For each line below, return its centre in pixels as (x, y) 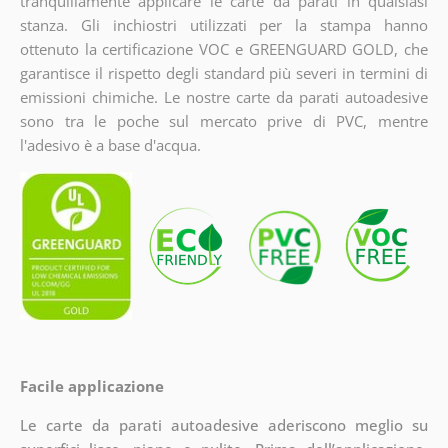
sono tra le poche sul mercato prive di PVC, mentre (224, 121)
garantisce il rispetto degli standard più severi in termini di (224, 73)
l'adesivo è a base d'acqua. (110, 145)
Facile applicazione (91, 385)
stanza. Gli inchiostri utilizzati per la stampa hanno (224, 25)
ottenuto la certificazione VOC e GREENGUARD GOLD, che (224, 49)
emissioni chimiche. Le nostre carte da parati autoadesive (224, 97)
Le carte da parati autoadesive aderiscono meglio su (224, 424)
